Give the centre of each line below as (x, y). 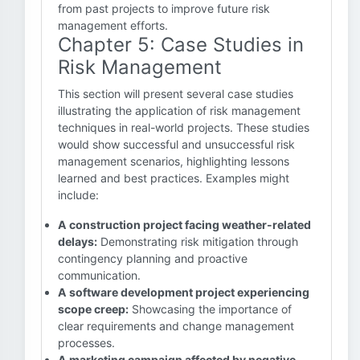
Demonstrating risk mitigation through (198, 241)
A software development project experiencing (184, 292)
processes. (86, 343)
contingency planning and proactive (153, 258)
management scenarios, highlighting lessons (174, 161)
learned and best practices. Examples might (174, 178)
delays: (78, 241)
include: (78, 195)
